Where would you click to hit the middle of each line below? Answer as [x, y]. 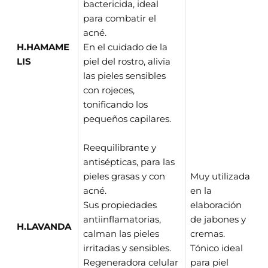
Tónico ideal [217, 248]
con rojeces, [109, 90]
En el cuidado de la [125, 47]
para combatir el [120, 18]
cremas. [208, 234]
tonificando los [115, 104]
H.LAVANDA [44, 226]
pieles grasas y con [124, 176]
